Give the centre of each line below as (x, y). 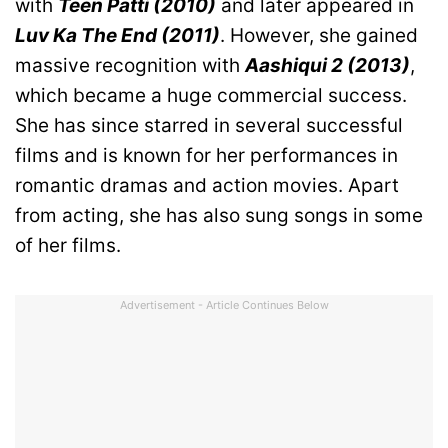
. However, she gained (319, 35)
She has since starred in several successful (209, 125)
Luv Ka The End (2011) (117, 35)
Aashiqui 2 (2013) (327, 65)
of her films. (68, 245)
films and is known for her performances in (206, 155)
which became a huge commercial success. (211, 95)
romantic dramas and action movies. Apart (207, 185)
